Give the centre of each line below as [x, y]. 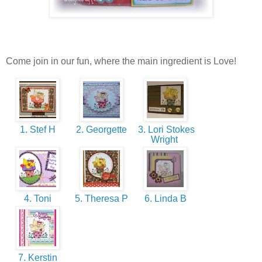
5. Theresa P [101, 199]
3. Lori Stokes [165, 130]
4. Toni [38, 199]
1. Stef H [38, 130]
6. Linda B [165, 199]
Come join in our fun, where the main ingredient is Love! [121, 61]
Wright [165, 140]
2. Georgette [101, 130]
